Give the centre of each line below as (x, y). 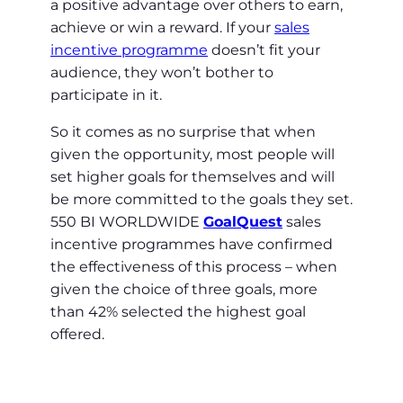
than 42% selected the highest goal (178, 312)
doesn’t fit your (264, 50)
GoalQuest (243, 222)
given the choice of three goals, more (184, 290)
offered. (77, 335)
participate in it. (106, 95)
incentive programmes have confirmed (192, 245)
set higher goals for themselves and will (193, 177)
